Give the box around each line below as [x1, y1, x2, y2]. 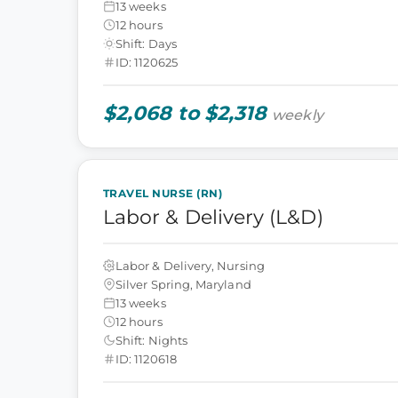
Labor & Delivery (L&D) [103, 205, 323, 229]
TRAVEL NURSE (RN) [103, 187, 223, 200]
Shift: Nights [115, 332, 187, 347]
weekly [272, 107, 323, 123]
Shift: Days [115, 36, 177, 51]
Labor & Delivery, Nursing [115, 258, 265, 273]
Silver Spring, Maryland [115, 276, 251, 291]
